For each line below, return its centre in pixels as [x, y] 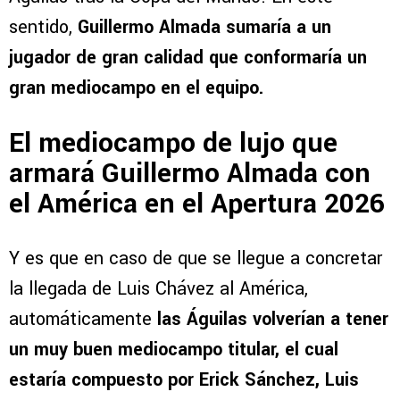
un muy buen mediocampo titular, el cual [174, 349]
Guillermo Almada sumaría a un [204, 28]
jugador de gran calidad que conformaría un [188, 58]
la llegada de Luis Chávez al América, [158, 288]
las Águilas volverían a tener [273, 319]
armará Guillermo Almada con [190, 173]
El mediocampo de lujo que [173, 143]
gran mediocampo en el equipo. [136, 88]
